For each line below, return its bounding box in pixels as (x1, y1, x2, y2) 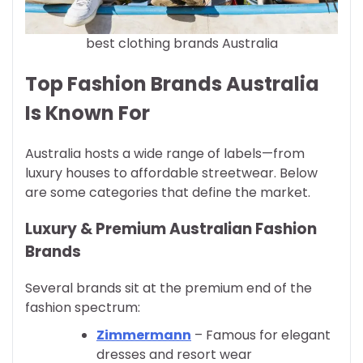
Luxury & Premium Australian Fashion (25, 217, 317, 240)
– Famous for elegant (191, 325, 331, 344)
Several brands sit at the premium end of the (25, 278, 312, 297)
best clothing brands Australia (85, 34, 278, 53)
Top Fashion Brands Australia (25, 70, 319, 98)
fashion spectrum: (25, 297, 140, 317)
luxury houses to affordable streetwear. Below (25, 164, 318, 183)
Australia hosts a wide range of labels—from (25, 144, 305, 164)
